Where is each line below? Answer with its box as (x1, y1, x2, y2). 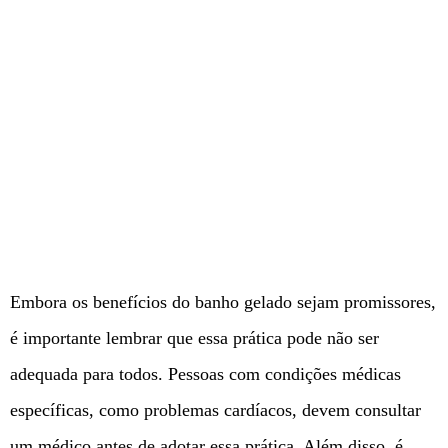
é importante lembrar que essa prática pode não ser (10, 328, 379, 349)
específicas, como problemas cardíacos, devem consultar (10, 400, 421, 421)
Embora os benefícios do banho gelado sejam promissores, (10, 292, 436, 313)
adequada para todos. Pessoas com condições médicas (10, 364, 401, 385)
